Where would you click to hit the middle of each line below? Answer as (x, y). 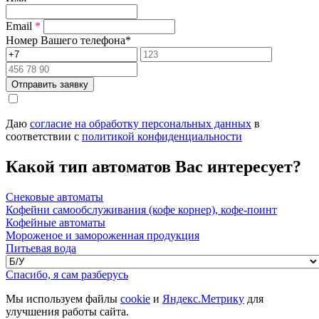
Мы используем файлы (63, 299)
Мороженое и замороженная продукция (103, 236)
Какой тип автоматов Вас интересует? (153, 167)
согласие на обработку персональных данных (141, 124)
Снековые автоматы (54, 197)
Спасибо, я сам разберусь (67, 275)
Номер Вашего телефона (66, 41)
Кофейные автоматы (56, 223)
